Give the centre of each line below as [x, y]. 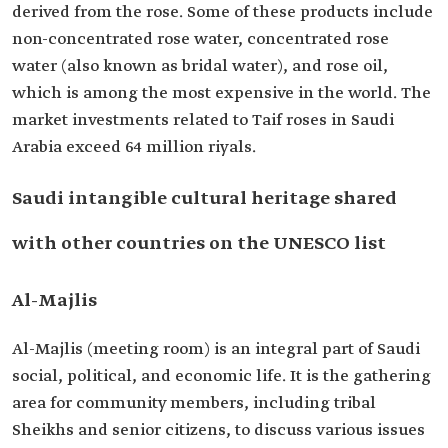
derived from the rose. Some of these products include [222, 13]
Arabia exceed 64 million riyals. [134, 148]
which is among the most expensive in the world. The [221, 94]
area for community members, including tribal [194, 404]
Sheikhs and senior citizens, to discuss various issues [218, 431]
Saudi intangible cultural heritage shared [204, 199]
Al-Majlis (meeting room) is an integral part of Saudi [216, 350]
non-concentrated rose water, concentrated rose [200, 40]
